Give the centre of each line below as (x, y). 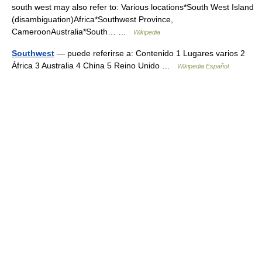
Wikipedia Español (203, 66)
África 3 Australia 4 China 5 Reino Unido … (94, 65)
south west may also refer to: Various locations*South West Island (133, 7)
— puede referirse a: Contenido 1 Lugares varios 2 (150, 53)
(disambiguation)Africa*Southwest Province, (92, 19)
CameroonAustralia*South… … (73, 32)
